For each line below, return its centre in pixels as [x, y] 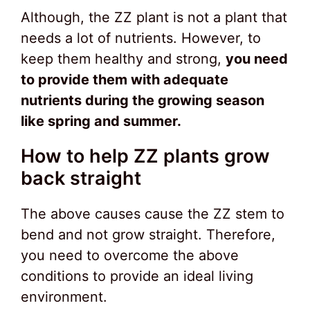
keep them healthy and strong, [123, 59]
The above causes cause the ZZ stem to [153, 214]
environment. [64, 297]
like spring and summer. [101, 121]
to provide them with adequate [125, 80]
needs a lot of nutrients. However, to [141, 38]
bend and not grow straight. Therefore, [148, 235]
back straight [81, 179]
